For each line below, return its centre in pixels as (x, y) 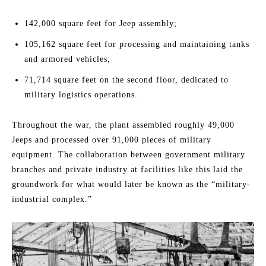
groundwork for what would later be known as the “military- (131, 185)
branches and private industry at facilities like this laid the (127, 170)
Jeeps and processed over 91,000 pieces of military (112, 140)
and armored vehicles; (67, 59)
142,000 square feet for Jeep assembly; (101, 24)
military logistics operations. (81, 95)
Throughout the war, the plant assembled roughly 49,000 (123, 125)
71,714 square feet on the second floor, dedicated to (126, 80)
